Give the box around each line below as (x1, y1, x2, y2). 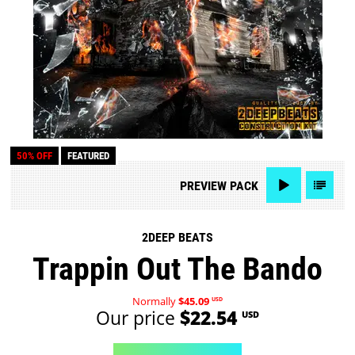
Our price (95, 305, 180, 330)
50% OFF (17, 150, 53, 162)
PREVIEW (179, 177, 227, 193)
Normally (132, 293, 178, 308)
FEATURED (67, 150, 110, 162)
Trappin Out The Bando (32, 250, 323, 288)
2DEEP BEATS (141, 230, 213, 246)
